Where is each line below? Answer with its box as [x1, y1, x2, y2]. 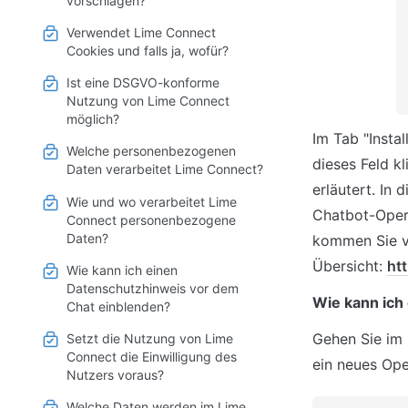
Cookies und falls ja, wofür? [66, 43, 229, 59]
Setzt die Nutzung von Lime [66, 331, 233, 346]
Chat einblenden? [66, 298, 170, 314]
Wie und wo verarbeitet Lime [66, 193, 237, 209]
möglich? [66, 111, 119, 127]
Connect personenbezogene [66, 211, 236, 228]
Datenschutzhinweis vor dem [66, 280, 239, 296]
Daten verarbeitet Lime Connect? [66, 161, 263, 178]
